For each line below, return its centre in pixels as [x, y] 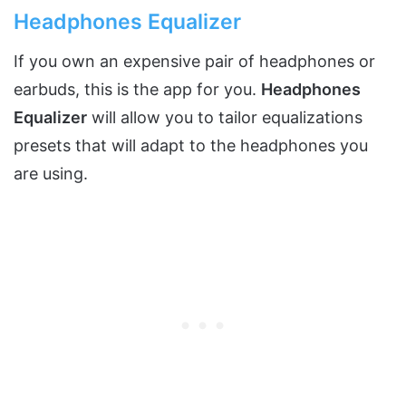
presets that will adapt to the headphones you [191, 145]
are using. [51, 173]
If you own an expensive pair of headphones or [194, 61]
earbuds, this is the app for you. [137, 89]
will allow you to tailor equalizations [225, 117]
